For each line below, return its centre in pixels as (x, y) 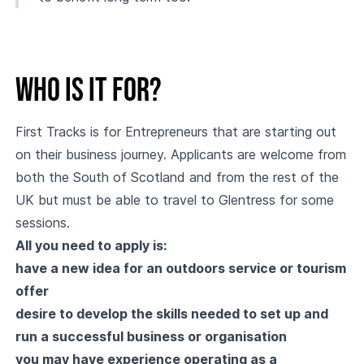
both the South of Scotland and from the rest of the (177, 177)
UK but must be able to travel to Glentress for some (174, 200)
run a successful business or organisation (151, 336)
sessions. (42, 223)
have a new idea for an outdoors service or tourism (180, 268)
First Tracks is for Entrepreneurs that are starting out (175, 132)
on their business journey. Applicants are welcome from (180, 154)
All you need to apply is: (91, 245)
